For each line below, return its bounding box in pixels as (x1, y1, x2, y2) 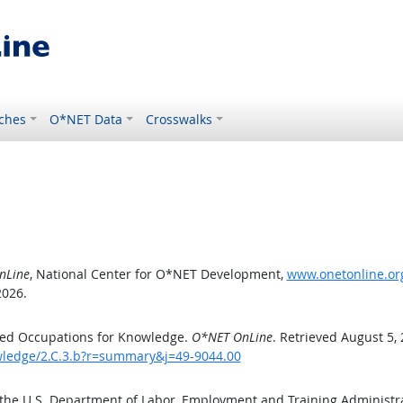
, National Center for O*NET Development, (29, 265, 287, 282)
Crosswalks (146, 111, 213, 128)
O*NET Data (49, 111, 123, 128)
